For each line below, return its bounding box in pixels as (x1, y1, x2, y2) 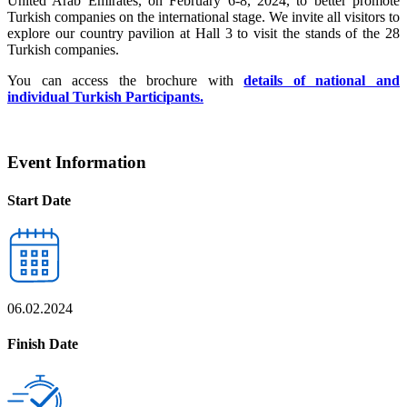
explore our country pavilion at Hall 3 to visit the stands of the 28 (7, 25, 400, 41)
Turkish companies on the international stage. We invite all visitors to (7, 8, 400, 25)
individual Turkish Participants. (7, 88, 203, 104)
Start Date (7, 192, 71, 208)
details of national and (243, 72, 401, 88)
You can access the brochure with (7, 72, 244, 88)
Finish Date (7, 336, 78, 352)
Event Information (7, 153, 146, 173)
